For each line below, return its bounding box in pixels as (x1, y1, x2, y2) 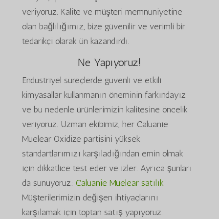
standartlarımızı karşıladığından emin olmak (22, 148, 183, 159)
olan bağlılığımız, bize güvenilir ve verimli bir (22, 21, 185, 32)
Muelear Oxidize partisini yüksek (22, 133, 140, 144)
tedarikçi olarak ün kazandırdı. (22, 35, 130, 46)
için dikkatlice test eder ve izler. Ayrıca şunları (22, 162, 192, 174)
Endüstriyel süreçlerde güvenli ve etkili (22, 74, 161, 86)
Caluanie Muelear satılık (75, 177, 164, 188)
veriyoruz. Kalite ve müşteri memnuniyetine (22, 6, 182, 17)
